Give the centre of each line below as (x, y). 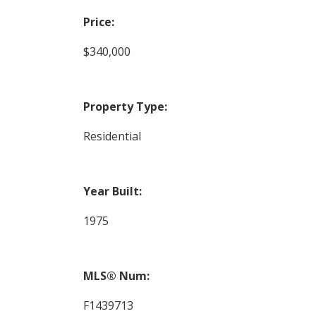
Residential (112, 136)
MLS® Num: (116, 275)
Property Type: (125, 106)
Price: (98, 22)
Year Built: (112, 191)
